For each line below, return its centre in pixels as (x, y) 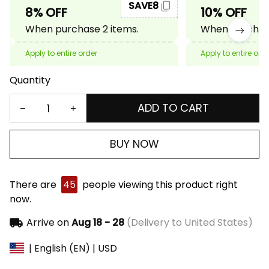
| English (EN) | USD (73, 248)
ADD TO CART (173, 108)
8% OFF (46, 13)
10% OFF (224, 13)
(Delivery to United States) (188, 223)
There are (34, 185)
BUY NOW (134, 144)
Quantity (30, 80)
